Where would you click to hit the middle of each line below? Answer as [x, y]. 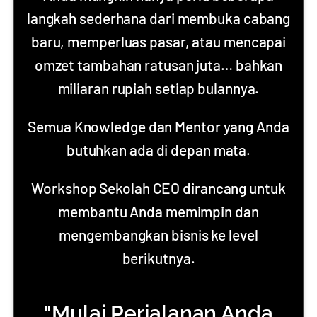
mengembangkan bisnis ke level [158, 235]
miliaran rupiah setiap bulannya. [158, 88]
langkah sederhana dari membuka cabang [158, 18]
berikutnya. [158, 258]
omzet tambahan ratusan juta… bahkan [158, 65]
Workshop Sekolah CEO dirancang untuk [158, 188]
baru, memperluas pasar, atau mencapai [158, 41]
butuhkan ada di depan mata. [158, 150]
